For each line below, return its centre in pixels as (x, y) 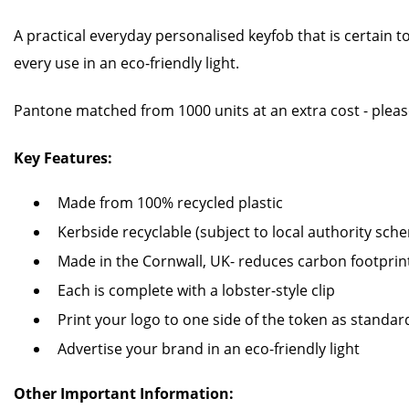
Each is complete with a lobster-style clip (196, 290)
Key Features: (63, 158)
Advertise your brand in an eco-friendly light (209, 349)
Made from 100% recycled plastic (170, 203)
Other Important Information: (124, 393)
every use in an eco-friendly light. (126, 63)
